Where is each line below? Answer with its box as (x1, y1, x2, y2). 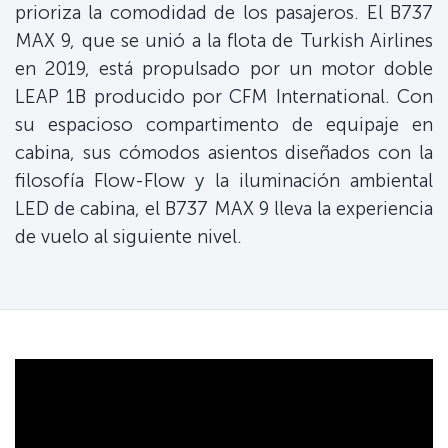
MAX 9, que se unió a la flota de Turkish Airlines (15, 29, 433, 53)
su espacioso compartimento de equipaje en (15, 113, 433, 137)
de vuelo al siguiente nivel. (15, 225, 242, 249)
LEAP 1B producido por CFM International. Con (15, 85, 433, 109)
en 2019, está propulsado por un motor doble (15, 57, 433, 81)
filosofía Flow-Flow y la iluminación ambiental (15, 169, 433, 193)
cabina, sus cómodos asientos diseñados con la (15, 141, 433, 165)
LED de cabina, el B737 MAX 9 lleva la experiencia (15, 197, 433, 221)
